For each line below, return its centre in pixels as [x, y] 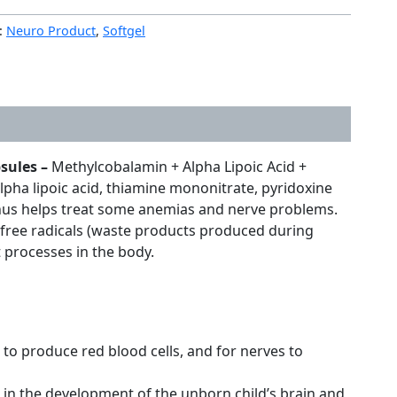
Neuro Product [51, 30]
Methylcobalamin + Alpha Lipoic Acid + [179, 167]
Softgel [124, 30]
